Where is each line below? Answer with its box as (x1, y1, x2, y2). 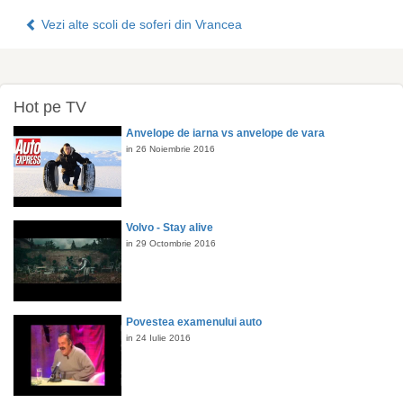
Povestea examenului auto (126, 316, 262, 328)
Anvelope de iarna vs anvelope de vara (126, 127, 325, 139)
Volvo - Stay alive (126, 221, 213, 234)
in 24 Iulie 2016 (126, 333, 191, 343)
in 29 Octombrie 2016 (126, 238, 216, 248)
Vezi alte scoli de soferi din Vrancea (38, 17, 242, 31)
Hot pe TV (13, 98, 86, 116)
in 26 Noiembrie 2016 (126, 144, 215, 154)
